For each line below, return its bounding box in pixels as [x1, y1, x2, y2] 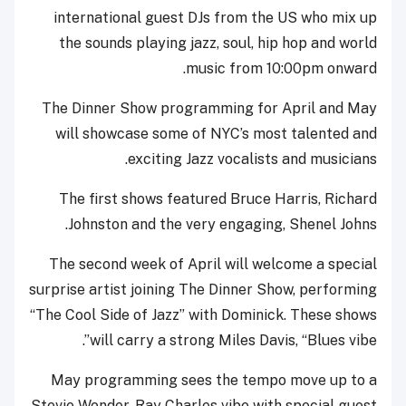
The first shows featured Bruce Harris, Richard [59, 189, 377, 208]
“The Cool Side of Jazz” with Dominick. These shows [30, 305, 377, 324]
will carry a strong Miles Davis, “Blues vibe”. [90, 331, 377, 349]
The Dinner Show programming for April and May [42, 99, 377, 117]
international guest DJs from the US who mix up [53, 8, 377, 26]
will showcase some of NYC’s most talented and [55, 124, 377, 142]
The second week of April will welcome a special [49, 255, 377, 273]
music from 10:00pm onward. [186, 59, 377, 77]
